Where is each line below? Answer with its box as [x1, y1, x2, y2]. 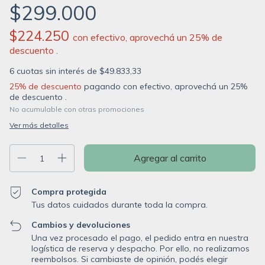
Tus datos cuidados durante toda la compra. [31, 199, 208, 211]
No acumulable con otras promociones [9, 105, 144, 114]
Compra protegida [31, 186, 107, 198]
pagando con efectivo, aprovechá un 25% [82, 81, 247, 92]
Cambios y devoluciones [31, 219, 131, 231]
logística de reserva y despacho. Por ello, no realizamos [31, 243, 250, 254]
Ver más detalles [9, 121, 69, 130]
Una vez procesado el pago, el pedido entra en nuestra [31, 232, 249, 244]
